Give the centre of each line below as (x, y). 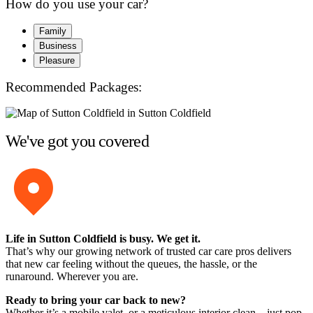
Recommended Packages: (74, 87)
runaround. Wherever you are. (72, 277)
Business (58, 46)
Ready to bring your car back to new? (96, 300)
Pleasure (57, 61)
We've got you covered (77, 141)
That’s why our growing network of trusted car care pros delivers (148, 252)
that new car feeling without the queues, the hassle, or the (131, 264)
